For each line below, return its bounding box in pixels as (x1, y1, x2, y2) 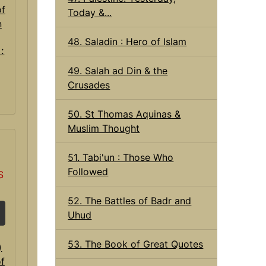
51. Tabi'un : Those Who (68, 151, 174, 163)
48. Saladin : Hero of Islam (68, 35, 187, 47)
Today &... (68, 6, 112, 18)
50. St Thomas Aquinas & (68, 107, 181, 120)
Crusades (68, 78, 110, 91)
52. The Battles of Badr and (68, 194, 192, 207)
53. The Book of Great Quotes (68, 237, 204, 250)
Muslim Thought (68, 122, 140, 134)
